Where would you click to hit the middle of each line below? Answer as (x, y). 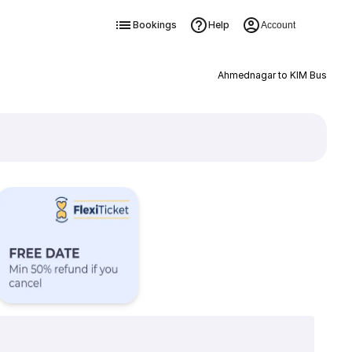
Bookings (154, 25)
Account (278, 25)
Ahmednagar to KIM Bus (272, 75)
